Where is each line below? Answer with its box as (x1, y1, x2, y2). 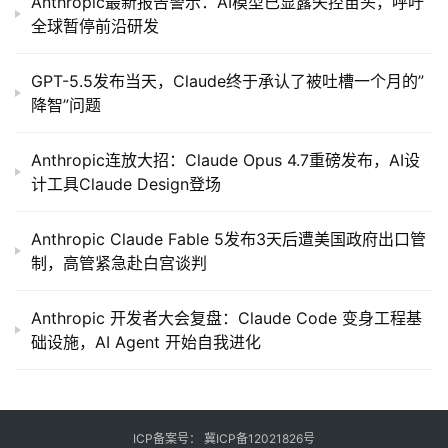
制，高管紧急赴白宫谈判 (31, 253, 207, 274)
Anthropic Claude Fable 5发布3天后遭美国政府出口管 (31, 229, 426, 250)
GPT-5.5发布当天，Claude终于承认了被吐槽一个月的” (31, 71, 424, 92)
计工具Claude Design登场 (31, 174, 221, 195)
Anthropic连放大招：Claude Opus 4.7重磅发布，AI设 (31, 150, 420, 171)
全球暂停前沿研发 (31, 16, 159, 37)
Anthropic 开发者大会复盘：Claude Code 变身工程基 (31, 308, 422, 329)
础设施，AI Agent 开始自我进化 (31, 332, 261, 353)
